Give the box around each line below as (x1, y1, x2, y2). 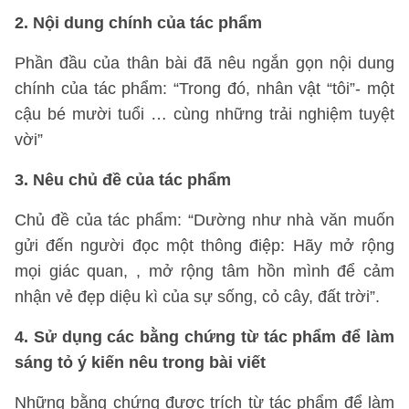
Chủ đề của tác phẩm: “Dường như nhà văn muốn (15, 211, 394, 229)
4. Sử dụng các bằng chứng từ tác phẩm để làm (15, 328, 394, 346)
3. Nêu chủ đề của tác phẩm (15, 171, 231, 189)
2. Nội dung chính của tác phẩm (15, 14, 262, 32)
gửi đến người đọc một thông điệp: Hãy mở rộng (15, 236, 394, 255)
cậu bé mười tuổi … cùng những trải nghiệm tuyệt (15, 105, 394, 123)
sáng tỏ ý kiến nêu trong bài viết (15, 353, 266, 372)
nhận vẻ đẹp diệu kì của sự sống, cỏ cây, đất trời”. (15, 288, 380, 306)
